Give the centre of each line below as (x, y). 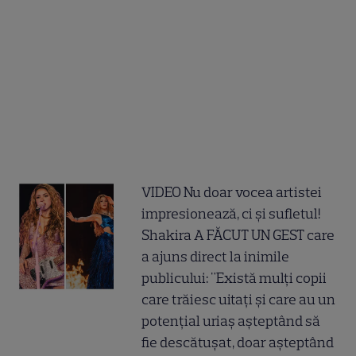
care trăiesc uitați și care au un (239, 299)
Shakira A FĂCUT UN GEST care (238, 235)
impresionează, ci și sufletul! (231, 213)
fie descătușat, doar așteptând (238, 342)
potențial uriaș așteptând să (231, 321)
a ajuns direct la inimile (216, 256)
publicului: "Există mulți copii (234, 278)
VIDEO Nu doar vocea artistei (232, 192)
